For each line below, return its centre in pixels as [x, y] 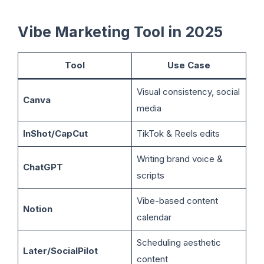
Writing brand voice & [179, 159]
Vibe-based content [177, 200]
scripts [150, 175]
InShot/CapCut [55, 133]
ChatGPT [43, 167]
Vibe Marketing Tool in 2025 [120, 32]
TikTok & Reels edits [178, 133]
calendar [154, 217]
